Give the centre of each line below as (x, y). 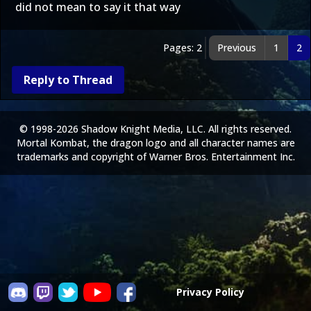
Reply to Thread (68, 80)
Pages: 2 (183, 48)
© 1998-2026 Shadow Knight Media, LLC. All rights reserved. (155, 129)
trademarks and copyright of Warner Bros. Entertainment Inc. (155, 157)
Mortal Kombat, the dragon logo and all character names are (155, 143)
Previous (237, 48)
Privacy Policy (211, 292)
